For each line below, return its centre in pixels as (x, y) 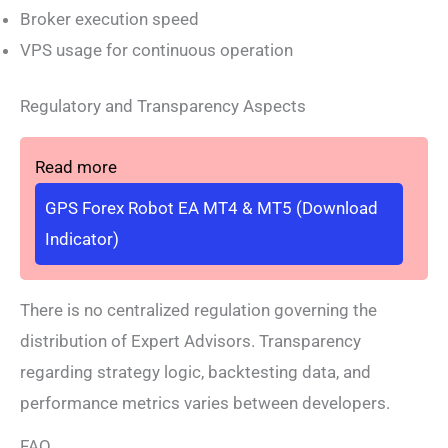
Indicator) (82, 239)
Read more (76, 167)
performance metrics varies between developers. (205, 403)
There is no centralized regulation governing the (198, 310)
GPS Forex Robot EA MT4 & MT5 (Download (211, 208)
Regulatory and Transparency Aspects (163, 106)
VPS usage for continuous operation (156, 49)
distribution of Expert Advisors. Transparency (190, 341)
